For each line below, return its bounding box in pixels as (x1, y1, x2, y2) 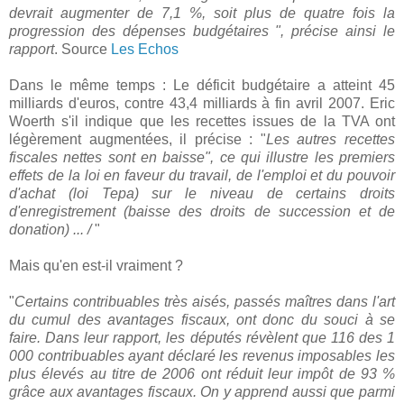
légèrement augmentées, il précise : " (9, 131, 266, 147)
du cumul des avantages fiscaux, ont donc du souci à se (9, 311, 395, 327)
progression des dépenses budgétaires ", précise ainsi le (9, 23, 395, 39)
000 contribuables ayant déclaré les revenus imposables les (9, 347, 395, 363)
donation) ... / (9, 221, 91, 237)
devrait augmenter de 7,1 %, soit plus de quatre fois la (9, 5, 395, 21)
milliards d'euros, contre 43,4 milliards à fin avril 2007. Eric (9, 95, 395, 111)
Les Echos (111, 41, 179, 57)
